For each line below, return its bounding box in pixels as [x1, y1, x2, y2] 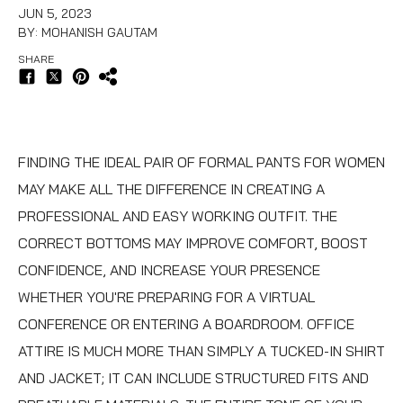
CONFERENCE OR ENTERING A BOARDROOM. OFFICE [18, 314, 354, 333]
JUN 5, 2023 [18, 4, 92, 22]
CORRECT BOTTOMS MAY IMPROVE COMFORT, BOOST [18, 233, 368, 252]
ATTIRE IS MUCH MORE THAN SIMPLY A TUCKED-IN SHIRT [18, 341, 385, 360]
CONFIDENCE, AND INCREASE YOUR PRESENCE [18, 260, 320, 279]
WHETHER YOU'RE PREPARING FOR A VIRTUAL [18, 287, 315, 306]
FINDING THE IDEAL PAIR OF [18, 152, 199, 171]
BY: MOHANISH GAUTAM [18, 23, 157, 40]
